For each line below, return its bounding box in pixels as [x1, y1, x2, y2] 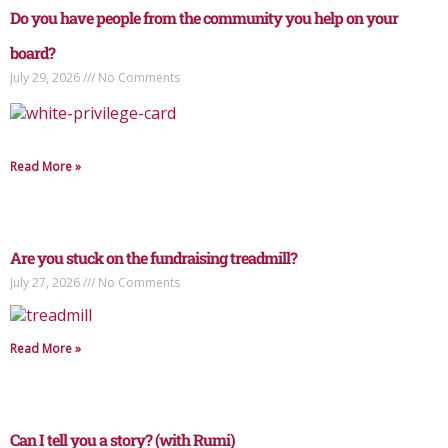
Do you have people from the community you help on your [10, 7, 398, 29]
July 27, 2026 [10, 274, 83, 292]
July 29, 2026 [10, 69, 83, 87]
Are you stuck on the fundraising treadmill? [10, 247, 297, 269]
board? [10, 42, 55, 64]
